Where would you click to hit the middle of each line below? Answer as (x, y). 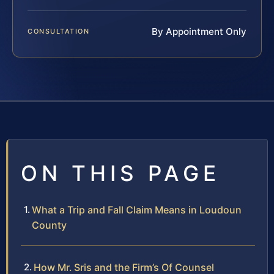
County (49, 225)
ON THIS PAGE (120, 173)
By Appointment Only (199, 32)
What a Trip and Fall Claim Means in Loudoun (137, 210)
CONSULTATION (59, 31)
